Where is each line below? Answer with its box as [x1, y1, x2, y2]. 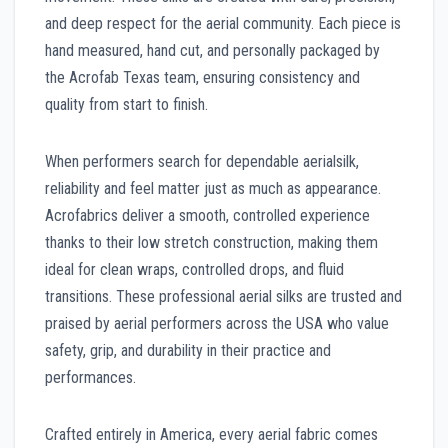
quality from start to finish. [45, 94, 208, 114]
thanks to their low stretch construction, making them [45, 232, 378, 252]
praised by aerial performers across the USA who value [45, 313, 389, 333]
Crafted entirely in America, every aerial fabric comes [45, 424, 378, 444]
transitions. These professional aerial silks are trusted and [45, 286, 402, 306]
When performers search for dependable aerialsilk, [45, 151, 359, 171]
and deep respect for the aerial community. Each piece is [45, 13, 401, 33]
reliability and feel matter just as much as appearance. [45, 178, 381, 198]
